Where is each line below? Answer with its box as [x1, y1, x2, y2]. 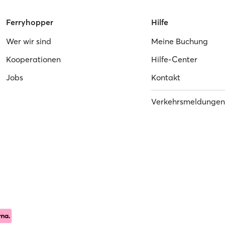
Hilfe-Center [151, 54, 197, 64]
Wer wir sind [6, 36, 52, 46]
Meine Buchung [151, 36, 208, 46]
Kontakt [151, 72, 180, 82]
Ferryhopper [6, 17, 54, 27]
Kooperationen [6, 54, 61, 64]
